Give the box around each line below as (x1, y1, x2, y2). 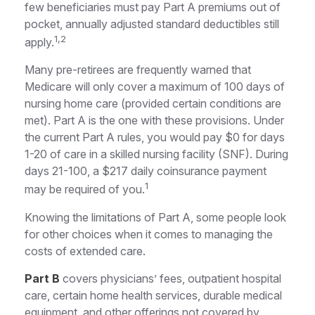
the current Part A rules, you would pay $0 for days (25, 130, 285, 145)
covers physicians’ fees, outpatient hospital (60, 271, 281, 285)
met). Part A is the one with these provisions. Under (25, 113, 284, 128)
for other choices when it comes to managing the (25, 226, 273, 241)
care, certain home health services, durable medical (25, 288, 282, 302)
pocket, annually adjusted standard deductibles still (25, 17, 279, 31)
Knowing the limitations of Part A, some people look (25, 210, 286, 224)
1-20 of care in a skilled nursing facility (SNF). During (25, 147, 288, 162)
